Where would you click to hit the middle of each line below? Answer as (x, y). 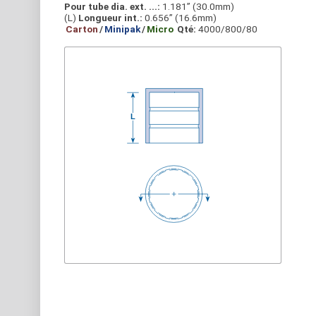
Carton (82, 29)
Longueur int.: (110, 18)
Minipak (122, 29)
